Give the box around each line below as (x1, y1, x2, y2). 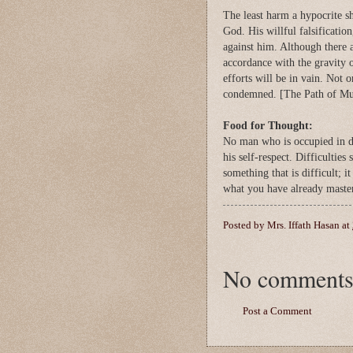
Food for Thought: (223, 119, 313, 132)
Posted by (223, 220, 267, 232)
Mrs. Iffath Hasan (267, 220, 340, 232)
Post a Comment (243, 306, 312, 318)
